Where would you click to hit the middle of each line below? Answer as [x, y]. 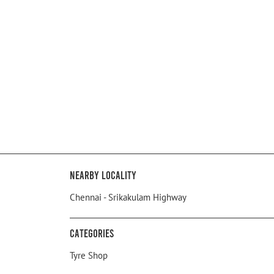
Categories [92, 233]
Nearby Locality [103, 175]
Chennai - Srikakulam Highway [128, 198]
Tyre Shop [89, 256]
